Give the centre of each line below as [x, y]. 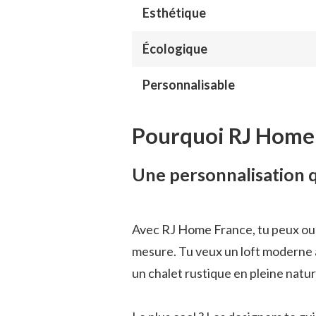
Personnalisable [189, 84]
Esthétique [174, 12]
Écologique [175, 48]
